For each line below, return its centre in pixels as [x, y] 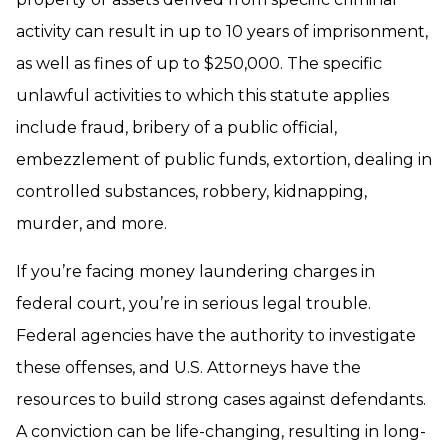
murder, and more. [91, 223]
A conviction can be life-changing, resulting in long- [221, 431]
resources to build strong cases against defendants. [221, 399]
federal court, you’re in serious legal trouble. [193, 303]
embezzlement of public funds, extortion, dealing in [224, 159]
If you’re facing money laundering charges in [195, 271]
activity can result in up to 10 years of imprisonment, [222, 31]
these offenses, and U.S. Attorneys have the [188, 367]
